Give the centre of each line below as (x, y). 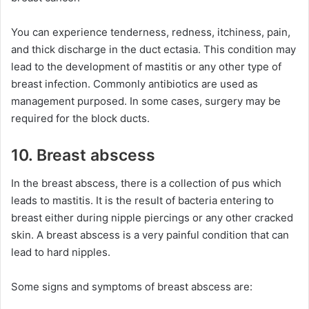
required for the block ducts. (80, 118)
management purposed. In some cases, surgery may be (146, 101)
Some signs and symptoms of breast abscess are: (132, 286)
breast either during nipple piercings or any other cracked (152, 217)
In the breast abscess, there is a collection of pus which (146, 183)
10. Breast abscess (83, 155)
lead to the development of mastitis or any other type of (146, 67)
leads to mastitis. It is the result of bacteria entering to (142, 200)
